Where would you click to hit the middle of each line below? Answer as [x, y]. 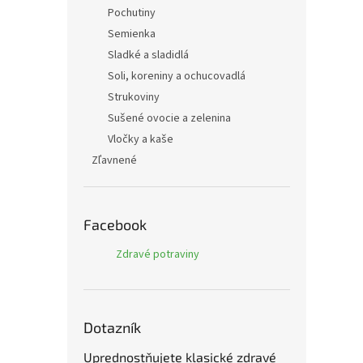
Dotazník [112, 327]
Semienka [132, 34]
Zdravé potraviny [158, 254]
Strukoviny [134, 97]
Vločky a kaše [141, 139]
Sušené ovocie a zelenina [169, 118]
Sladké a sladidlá [148, 55]
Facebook [115, 224]
